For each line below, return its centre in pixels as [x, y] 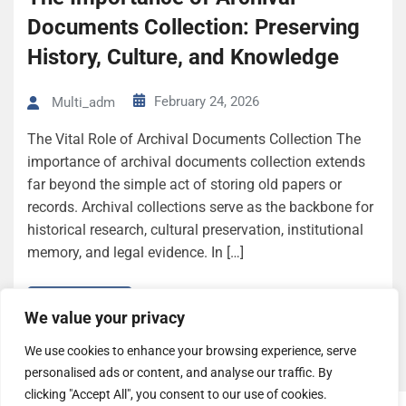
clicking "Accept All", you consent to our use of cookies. [176, 394]
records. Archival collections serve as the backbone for [200, 208]
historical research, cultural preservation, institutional [195, 230]
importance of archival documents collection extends [196, 162]
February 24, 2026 [207, 101]
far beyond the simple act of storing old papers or [184, 185]
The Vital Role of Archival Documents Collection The [194, 140]
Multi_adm [83, 103]
